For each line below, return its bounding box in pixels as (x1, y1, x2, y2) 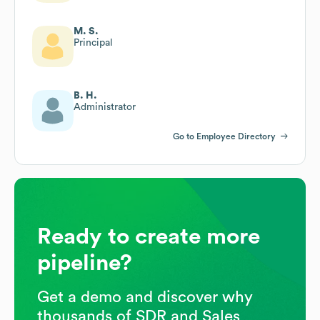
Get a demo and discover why (37, 289, 253, 305)
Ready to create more (37, 224, 260, 248)
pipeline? (37, 251, 132, 274)
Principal (74, 37, 113, 48)
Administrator (74, 101, 136, 112)
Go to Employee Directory (173, 131, 276, 141)
